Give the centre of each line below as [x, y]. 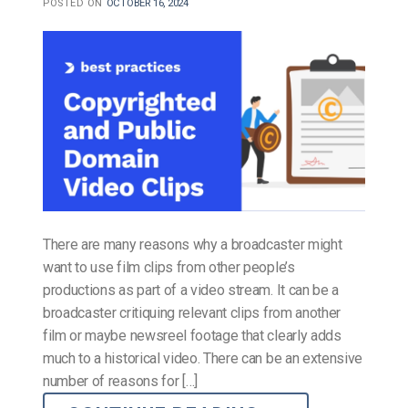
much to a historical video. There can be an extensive [203, 358]
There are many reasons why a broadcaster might [193, 244]
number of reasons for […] [120, 381]
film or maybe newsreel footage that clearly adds [192, 335]
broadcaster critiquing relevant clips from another [192, 312]
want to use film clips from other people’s [169, 267]
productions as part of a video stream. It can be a [191, 290]
